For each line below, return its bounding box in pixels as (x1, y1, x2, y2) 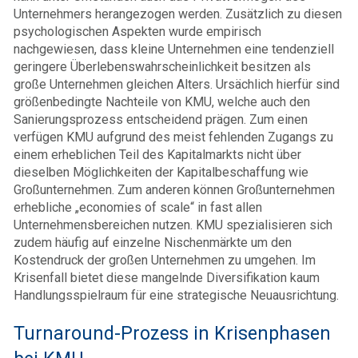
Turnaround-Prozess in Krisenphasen (14, 321, 331, 344)
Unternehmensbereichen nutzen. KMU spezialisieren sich (14, 217, 332, 233)
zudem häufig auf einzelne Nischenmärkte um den (14, 234, 292, 250)
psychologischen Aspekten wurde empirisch (14, 23, 261, 39)
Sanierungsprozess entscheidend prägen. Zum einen (14, 111, 308, 127)
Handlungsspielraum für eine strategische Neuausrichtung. (14, 287, 339, 303)
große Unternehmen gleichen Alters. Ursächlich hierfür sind (14, 76, 340, 92)
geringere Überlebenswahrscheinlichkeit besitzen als (14, 58, 311, 74)
